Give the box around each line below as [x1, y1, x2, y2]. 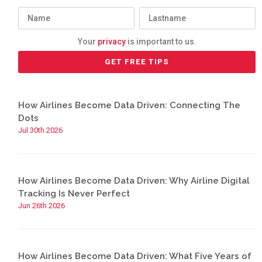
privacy [97, 37, 126, 46]
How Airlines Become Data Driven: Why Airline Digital [18, 175, 250, 186]
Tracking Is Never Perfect [18, 188, 130, 199]
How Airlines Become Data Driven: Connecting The [18, 100, 241, 111]
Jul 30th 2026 [18, 126, 63, 135]
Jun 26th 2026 [18, 201, 65, 210]
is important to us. [125, 37, 196, 46]
